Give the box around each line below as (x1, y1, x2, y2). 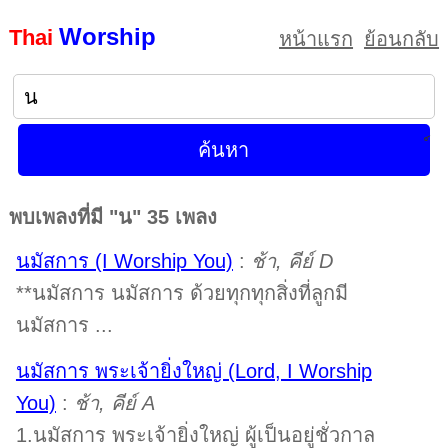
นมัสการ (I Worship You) (15, 250, 233, 272)
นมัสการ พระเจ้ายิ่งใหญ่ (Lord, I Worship (15, 360, 372, 382)
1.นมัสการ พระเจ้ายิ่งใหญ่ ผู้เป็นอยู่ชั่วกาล (15, 424, 375, 446)
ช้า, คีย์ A (73, 392, 155, 414)
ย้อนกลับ (364, 28, 440, 50)
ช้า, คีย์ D (250, 250, 333, 272)
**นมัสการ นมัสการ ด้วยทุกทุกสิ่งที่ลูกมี (15, 282, 348, 304)
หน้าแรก (279, 28, 354, 50)
